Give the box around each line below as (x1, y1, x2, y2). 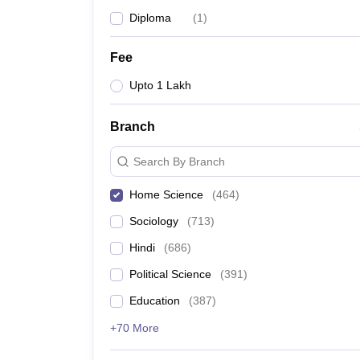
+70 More (110, 321, 159, 334)
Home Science (129, 188, 203, 201)
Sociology (129, 215, 178, 227)
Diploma (129, 11, 171, 24)
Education (129, 294, 180, 307)
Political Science (129, 268, 211, 280)
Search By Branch (133, 154, 225, 168)
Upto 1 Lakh (129, 79, 191, 92)
